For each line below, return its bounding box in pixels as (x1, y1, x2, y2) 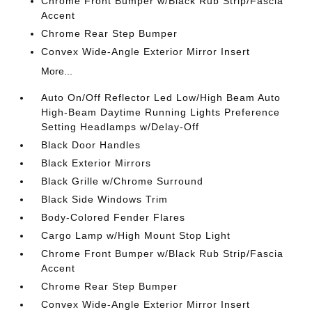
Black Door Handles (41, 139, 141, 150)
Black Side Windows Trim (41, 193, 169, 205)
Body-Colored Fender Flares (41, 211, 186, 223)
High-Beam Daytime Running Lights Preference (41, 106, 281, 118)
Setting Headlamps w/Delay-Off (41, 120, 200, 132)
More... (41, 65, 73, 77)
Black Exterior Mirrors (41, 157, 152, 169)
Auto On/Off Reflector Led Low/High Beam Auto (41, 91, 281, 103)
